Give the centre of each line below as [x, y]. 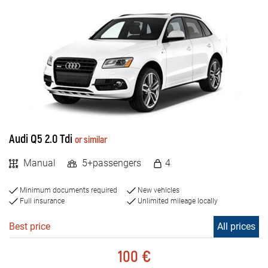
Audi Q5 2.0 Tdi [41, 139]
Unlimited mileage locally [177, 201]
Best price [30, 226]
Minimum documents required [68, 190]
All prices [236, 226]
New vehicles [158, 190]
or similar [91, 140]
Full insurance [41, 201]
